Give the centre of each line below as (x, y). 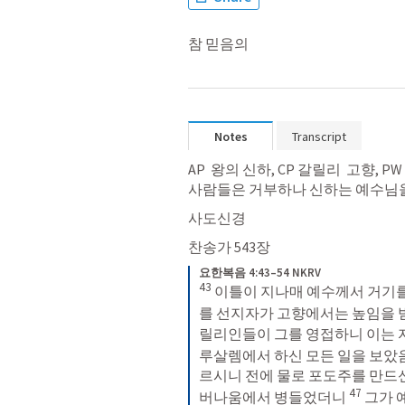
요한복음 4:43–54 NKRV (260, 273)
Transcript (319, 137)
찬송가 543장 (229, 247)
